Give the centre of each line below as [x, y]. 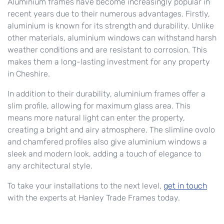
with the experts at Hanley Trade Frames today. [94, 198]
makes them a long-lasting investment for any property [109, 62]
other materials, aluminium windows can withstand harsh [112, 38]
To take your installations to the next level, [85, 186]
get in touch [185, 186]
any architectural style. [50, 166]
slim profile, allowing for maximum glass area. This [99, 106]
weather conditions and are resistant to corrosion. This [107, 50]
